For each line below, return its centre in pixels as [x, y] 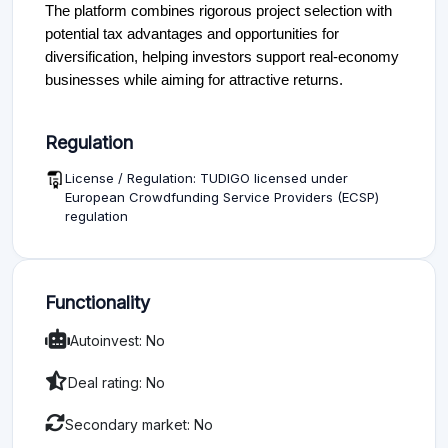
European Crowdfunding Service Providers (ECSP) [222, 197]
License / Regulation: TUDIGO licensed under [206, 178]
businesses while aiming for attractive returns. [194, 80]
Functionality [97, 303]
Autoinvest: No [117, 340]
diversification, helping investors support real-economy [222, 57]
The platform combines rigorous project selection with [218, 11]
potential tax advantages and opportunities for [192, 34]
